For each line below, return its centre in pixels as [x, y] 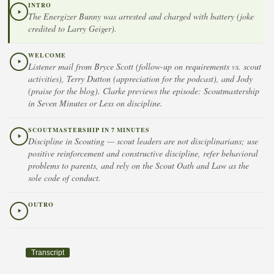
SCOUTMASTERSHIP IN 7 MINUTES [89, 129]
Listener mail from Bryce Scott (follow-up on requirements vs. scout [145, 67]
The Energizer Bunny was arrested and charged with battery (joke [141, 17]
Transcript [48, 253]
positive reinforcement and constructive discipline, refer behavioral [143, 153]
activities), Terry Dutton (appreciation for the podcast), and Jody [140, 79]
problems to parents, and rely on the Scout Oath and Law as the [139, 165]
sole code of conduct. [65, 177]
